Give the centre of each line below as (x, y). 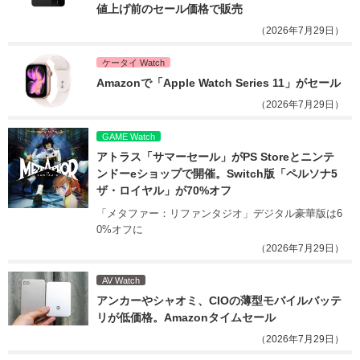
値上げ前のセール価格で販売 (170, 8)
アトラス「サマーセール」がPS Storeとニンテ (215, 156)
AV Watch (121, 280)
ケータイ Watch (133, 62)
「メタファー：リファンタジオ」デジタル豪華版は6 (219, 213)
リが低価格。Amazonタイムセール (186, 317)
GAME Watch (129, 136)
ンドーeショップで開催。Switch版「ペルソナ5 (219, 173)
